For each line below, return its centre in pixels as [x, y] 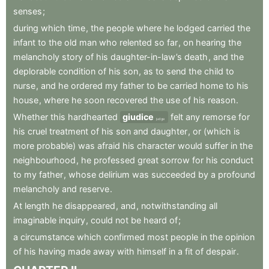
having [52, 252]
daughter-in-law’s [146, 57]
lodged [191, 28]
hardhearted [93, 117]
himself [152, 252]
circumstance [47, 237]
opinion [240, 237]
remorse [219, 117]
